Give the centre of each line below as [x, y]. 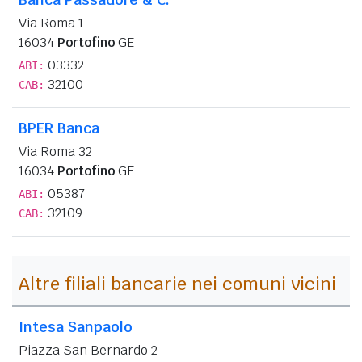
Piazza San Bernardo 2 [88, 350]
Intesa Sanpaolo [76, 326]
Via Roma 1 [51, 23]
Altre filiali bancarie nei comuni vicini [177, 283]
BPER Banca [59, 128]
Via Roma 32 [55, 151]
